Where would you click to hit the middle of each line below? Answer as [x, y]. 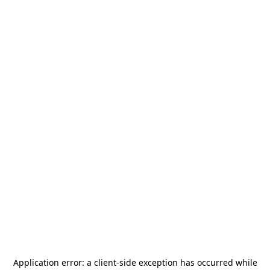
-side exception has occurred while [187, 262]
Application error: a [53, 262]
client [105, 262]
